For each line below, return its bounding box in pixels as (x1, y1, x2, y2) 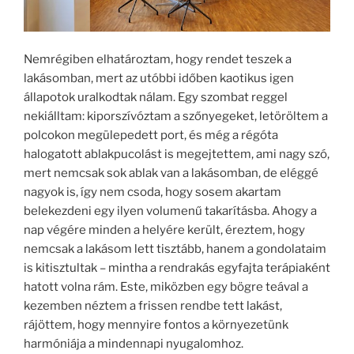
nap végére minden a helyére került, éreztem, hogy (24, 222, 305, 237)
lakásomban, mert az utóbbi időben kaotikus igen (24, 70, 294, 85)
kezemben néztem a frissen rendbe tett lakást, (24, 298, 282, 313)
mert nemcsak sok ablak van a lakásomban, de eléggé (24, 165, 318, 180)
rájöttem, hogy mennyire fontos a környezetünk (24, 317, 288, 332)
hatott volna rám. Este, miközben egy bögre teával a (24, 279, 308, 294)
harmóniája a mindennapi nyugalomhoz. (24, 336, 243, 351)
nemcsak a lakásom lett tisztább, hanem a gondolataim (24, 241, 326, 256)
